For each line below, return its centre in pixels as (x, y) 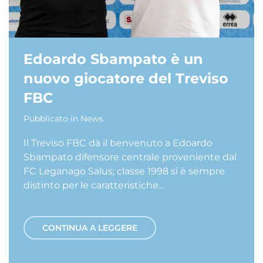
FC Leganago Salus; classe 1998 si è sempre (124, 171)
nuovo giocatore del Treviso (126, 78)
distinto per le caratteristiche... (94, 185)
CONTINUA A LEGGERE (90, 228)
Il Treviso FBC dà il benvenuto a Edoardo (118, 143)
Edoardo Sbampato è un (113, 59)
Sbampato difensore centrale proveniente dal (130, 157)
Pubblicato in (52, 119)
